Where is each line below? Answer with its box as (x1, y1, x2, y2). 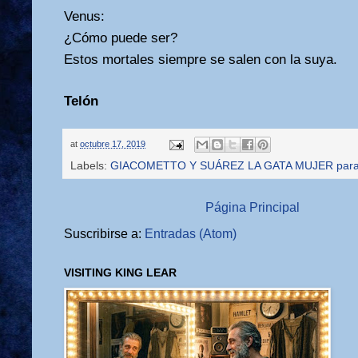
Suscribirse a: (64, 227, 145, 241)
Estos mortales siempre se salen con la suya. (64, 51, 337, 67)
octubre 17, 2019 (80, 139, 145, 149)
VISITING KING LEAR (64, 266, 177, 280)
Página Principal (205, 201, 300, 215)
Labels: (70, 159, 110, 173)
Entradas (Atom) (145, 227, 237, 241)
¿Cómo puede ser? (64, 30, 177, 46)
